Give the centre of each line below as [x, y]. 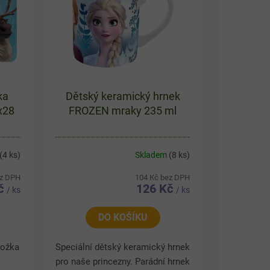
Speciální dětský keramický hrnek [123, 247]
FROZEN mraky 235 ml [123, 111]
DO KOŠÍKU [123, 218]
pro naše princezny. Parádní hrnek [123, 262]
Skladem [152, 155]
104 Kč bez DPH [163, 178]
